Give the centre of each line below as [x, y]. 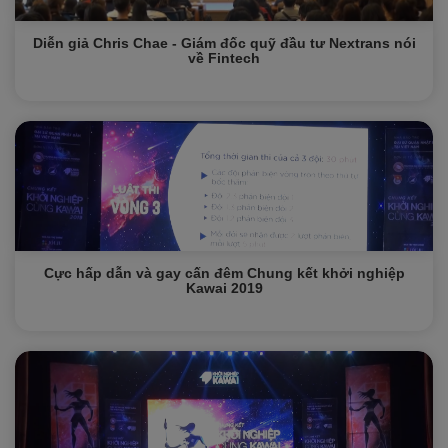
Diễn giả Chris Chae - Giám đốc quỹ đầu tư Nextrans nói [224, 43]
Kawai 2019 [224, 288]
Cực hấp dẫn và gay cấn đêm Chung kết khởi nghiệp [224, 273]
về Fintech [224, 58]
